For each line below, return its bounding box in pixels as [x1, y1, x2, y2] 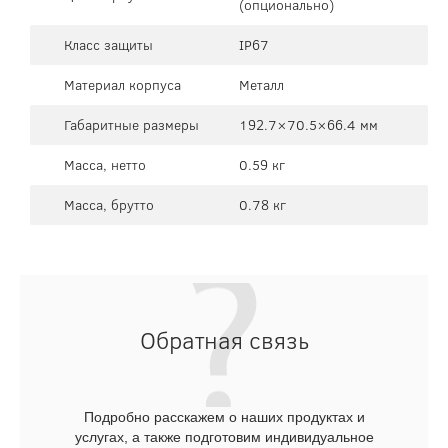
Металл [239, 74, 284, 95]
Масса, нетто [64, 154, 146, 175]
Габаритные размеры [64, 114, 199, 135]
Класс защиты [64, 34, 153, 55]
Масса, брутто [64, 194, 154, 215]
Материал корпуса [64, 74, 181, 95]
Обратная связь [139, 322, 309, 357]
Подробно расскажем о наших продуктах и [83, 408, 365, 425]
